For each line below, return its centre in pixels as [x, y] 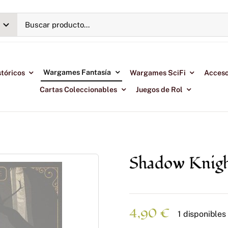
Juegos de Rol [159, 89]
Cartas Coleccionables [79, 89]
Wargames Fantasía [77, 72]
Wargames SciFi [158, 72]
